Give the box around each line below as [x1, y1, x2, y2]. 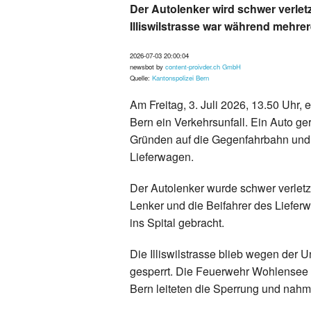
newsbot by [130, 62, 165, 72]
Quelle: [130, 73, 152, 83]
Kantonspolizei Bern [152, 73, 209, 83]
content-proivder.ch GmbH [165, 62, 241, 72]
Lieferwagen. [130, 149, 194, 165]
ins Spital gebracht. [130, 215, 224, 230]
